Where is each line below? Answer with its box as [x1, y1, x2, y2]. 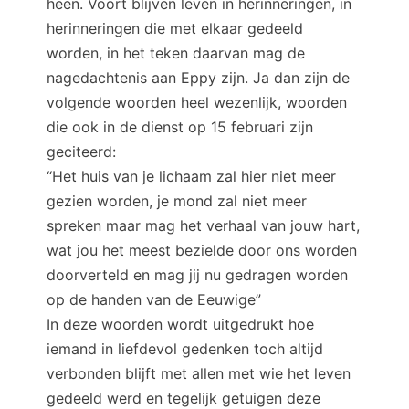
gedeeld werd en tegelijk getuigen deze [47, 388, 320, 407]
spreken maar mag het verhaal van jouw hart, [47, 215, 360, 235]
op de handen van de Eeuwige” [47, 289, 261, 309]
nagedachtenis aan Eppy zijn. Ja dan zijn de [47, 68, 350, 87]
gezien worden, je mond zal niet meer [47, 191, 307, 210]
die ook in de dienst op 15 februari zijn [47, 117, 313, 136]
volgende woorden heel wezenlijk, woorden [47, 92, 347, 111]
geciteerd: [47, 142, 116, 161]
